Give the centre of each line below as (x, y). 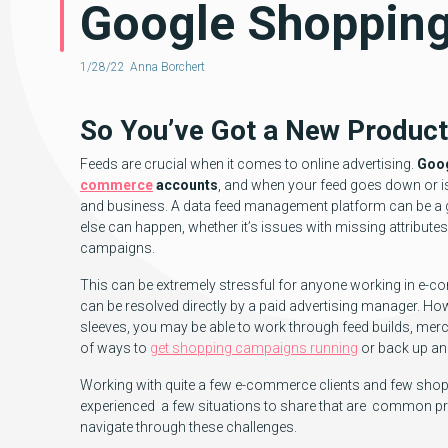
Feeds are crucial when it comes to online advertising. (248, 164)
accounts (185, 185)
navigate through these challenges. (188, 427)
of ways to (115, 348)
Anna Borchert (167, 67)
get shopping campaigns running (254, 348)
